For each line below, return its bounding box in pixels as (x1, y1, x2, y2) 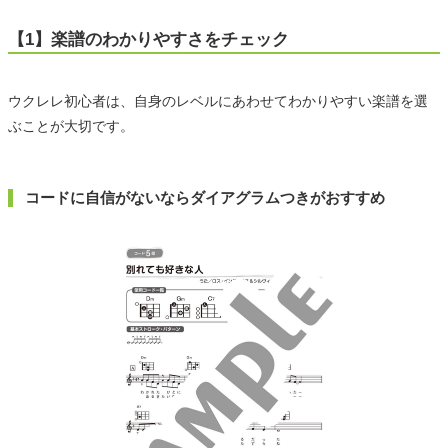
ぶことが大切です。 (8, 117, 134, 134)
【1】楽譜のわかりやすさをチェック (8, 29, 289, 49)
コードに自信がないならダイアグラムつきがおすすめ (25, 188, 385, 206)
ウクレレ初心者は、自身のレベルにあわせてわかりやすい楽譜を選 (8, 92, 428, 109)
